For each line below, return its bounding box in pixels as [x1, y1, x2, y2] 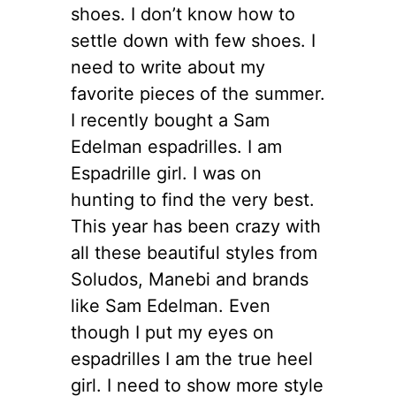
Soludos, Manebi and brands [71, 268, 308, 290]
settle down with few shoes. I [71, 29, 316, 51]
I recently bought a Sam [71, 109, 270, 131]
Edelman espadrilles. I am [71, 135, 282, 157]
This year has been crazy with [71, 215, 321, 237]
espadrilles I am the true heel [71, 347, 313, 369]
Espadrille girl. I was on [71, 162, 262, 184]
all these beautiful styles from [71, 241, 317, 263]
